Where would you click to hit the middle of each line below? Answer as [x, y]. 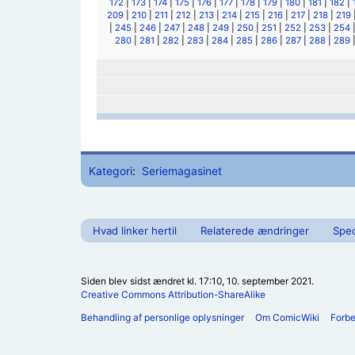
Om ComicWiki [287, 317]
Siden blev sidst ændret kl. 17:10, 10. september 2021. [197, 281]
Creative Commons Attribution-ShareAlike [173, 294]
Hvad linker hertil [135, 230]
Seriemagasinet [181, 170]
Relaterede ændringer [255, 230]
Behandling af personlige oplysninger [162, 317]
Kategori [111, 170]
